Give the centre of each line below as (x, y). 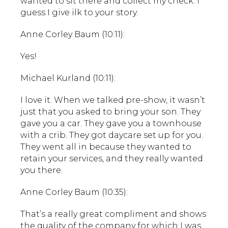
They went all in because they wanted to (106, 147)
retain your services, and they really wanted (112, 158)
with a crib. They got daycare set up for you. (112, 135)
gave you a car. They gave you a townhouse (111, 123)
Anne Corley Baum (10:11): (73, 34)
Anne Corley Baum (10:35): (74, 192)
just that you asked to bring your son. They (110, 111)
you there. (41, 170)
